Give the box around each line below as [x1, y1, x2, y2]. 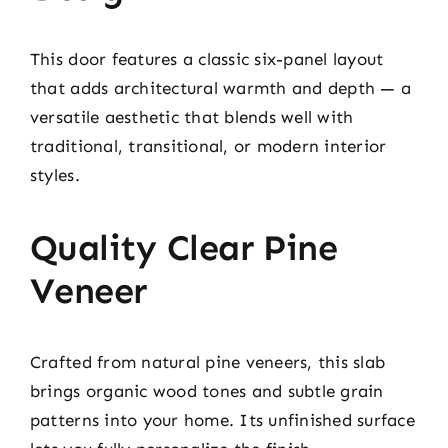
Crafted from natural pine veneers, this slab [29, 352, 386, 373]
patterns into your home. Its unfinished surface [29, 410, 415, 431]
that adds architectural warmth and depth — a [29, 78, 412, 99]
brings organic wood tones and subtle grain [29, 381, 384, 402]
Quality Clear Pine [29, 226, 338, 270]
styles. [29, 165, 80, 186]
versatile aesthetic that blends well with [29, 107, 354, 128]
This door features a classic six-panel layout [29, 49, 384, 70]
